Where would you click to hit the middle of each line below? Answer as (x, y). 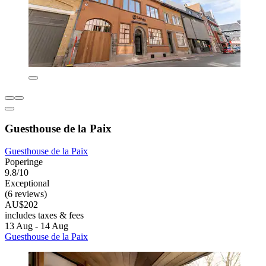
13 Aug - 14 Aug (37, 226)
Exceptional (27, 183)
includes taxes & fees (44, 216)
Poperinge (24, 162)
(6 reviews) (26, 194)
